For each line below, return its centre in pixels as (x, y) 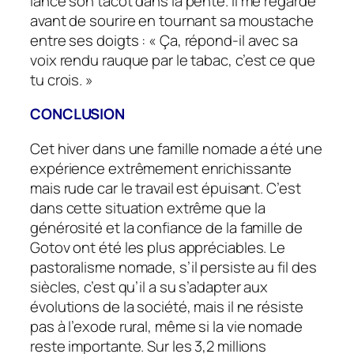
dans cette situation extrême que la (148, 207)
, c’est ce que (272, 60)
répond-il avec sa (241, 40)
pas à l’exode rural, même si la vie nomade (166, 326)
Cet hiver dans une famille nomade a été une (176, 148)
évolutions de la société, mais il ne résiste (167, 306)
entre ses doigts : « (95, 40)
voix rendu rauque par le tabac (129, 60)
